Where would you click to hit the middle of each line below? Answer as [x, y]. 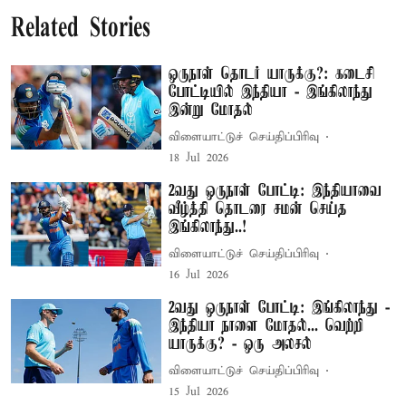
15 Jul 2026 [199, 391]
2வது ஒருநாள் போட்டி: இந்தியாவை [275, 191]
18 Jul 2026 [199, 158]
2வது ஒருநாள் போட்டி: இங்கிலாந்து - [280, 308]
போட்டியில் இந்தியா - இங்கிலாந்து [271, 92]
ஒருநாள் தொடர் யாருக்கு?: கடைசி [272, 74]
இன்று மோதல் [211, 110]
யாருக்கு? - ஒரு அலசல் [241, 344]
